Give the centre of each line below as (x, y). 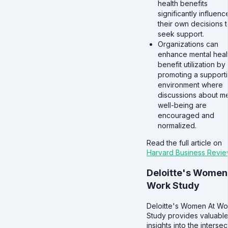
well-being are (182, 105)
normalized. (177, 126)
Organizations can (188, 44)
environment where (190, 85)
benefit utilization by (191, 65)
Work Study (173, 186)
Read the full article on (184, 143)
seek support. (181, 34)
